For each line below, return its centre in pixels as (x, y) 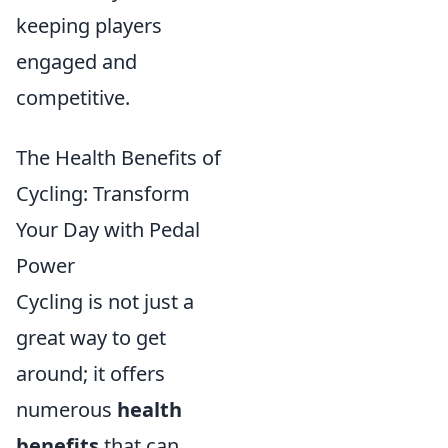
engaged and (76, 61)
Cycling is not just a (105, 301)
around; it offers (90, 373)
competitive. (73, 97)
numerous (66, 409)
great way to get (91, 337)
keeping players (89, 25)
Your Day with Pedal (108, 229)
